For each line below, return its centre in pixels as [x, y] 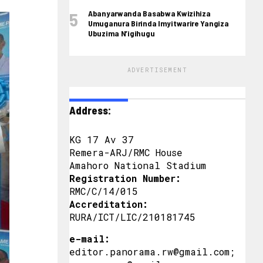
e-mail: [90, 239]
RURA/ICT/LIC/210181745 [132, 217]
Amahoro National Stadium [138, 165]
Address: [90, 110]
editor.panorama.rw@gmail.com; [152, 252]
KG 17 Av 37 [102, 139]
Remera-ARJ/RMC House [126, 152]
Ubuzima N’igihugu [122, 33]
